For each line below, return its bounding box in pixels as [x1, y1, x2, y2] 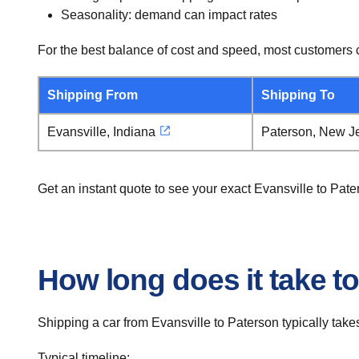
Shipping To [261, 88, 335, 102]
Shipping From [47, 88, 138, 102]
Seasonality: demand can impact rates [60, 8, 277, 22]
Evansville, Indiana [47, 125, 155, 139]
